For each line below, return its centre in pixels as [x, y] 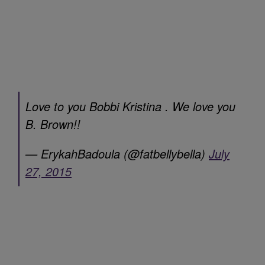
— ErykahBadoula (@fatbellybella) [117, 153]
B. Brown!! [53, 124]
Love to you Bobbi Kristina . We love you [130, 106]
